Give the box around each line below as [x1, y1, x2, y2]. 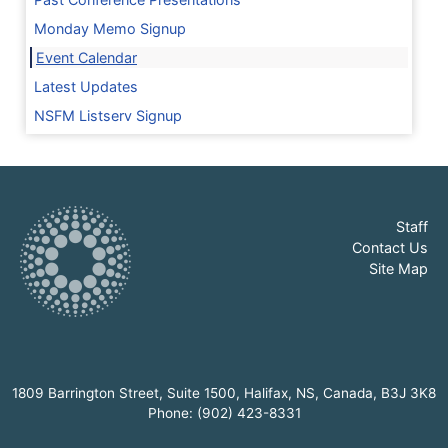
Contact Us [352, 239, 428, 257]
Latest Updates [34, 78, 138, 96]
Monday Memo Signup [34, 20, 186, 38]
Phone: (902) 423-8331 [147, 405, 301, 422]
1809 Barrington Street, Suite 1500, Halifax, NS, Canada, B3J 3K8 [12, 385, 436, 402]
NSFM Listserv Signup [34, 107, 182, 125]
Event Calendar [36, 49, 137, 67]
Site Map [369, 260, 428, 278]
